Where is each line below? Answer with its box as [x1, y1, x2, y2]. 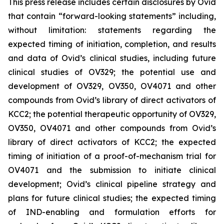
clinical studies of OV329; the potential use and [8, 66, 216, 77]
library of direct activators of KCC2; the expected [8, 136, 216, 147]
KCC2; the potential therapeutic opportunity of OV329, [8, 108, 216, 119]
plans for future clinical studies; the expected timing [8, 192, 216, 203]
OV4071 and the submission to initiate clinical [8, 164, 216, 175]
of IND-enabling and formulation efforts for [8, 206, 216, 217]
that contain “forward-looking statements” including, [8, 10, 216, 21]
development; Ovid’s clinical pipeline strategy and [8, 178, 216, 189]
